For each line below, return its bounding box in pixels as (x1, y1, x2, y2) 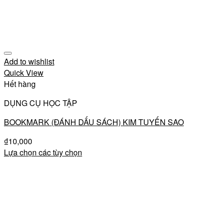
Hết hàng (4, 78, 36, 90)
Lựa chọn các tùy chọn (4, 147, 82, 158)
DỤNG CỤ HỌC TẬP (4, 97, 77, 109)
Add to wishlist (4, 56, 54, 67)
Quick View (4, 67, 44, 79)
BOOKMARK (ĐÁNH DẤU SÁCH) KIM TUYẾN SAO (4, 116, 184, 128)
